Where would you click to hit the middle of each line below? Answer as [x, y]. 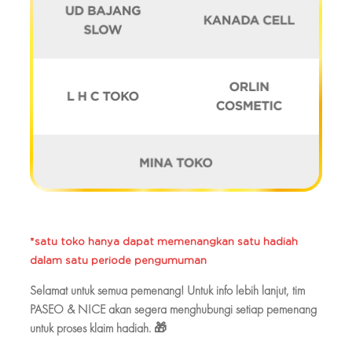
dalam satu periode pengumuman [118, 262]
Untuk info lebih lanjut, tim [244, 291]
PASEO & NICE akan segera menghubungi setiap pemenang [173, 310]
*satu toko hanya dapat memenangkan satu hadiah [164, 243]
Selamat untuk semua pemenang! [107, 291]
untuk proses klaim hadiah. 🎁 [98, 328]
